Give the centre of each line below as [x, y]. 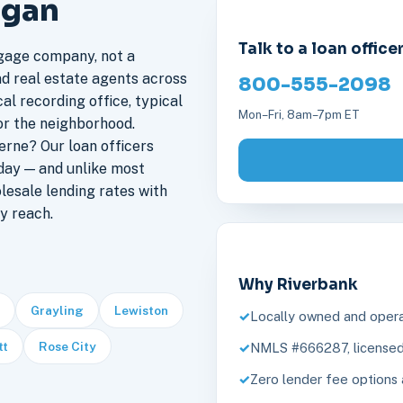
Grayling [57, 311]
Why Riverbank [298, 285]
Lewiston [141, 311]
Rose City [67, 347]
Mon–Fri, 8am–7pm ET [299, 115]
